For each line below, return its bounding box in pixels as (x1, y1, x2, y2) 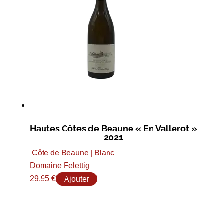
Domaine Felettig (29, 161, 89, 170)
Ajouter (64, 175, 89, 183)
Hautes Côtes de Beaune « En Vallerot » (29, 123, 197, 134)
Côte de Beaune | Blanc (31, 149, 114, 157)
